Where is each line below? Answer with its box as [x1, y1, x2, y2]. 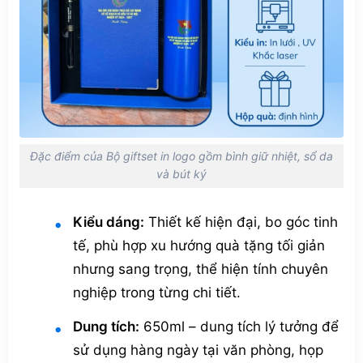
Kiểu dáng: [72, 214, 144, 231]
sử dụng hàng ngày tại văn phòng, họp [72, 341, 323, 358]
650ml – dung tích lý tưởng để [139, 318, 339, 335]
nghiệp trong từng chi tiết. [72, 284, 241, 301]
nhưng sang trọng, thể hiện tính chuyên [72, 261, 328, 278]
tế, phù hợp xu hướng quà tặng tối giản [72, 237, 325, 254]
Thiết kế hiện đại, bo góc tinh [143, 214, 338, 231]
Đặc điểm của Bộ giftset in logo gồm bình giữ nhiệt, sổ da [30, 149, 333, 164]
